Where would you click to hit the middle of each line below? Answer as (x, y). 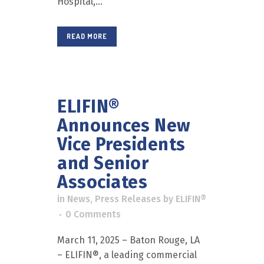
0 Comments (93, 214)
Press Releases (128, 199)
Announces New (124, 126)
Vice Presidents (121, 144)
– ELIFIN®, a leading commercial (127, 255)
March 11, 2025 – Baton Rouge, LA (128, 240)
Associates (102, 182)
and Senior (103, 163)
